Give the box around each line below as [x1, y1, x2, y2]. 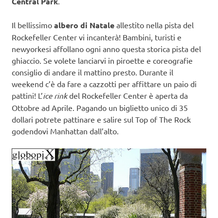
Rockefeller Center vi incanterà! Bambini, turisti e [12, 32, 182, 42]
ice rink [43, 91, 67, 101]
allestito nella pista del [116, 20, 194, 30]
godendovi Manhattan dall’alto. [12, 126, 119, 136]
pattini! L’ [12, 91, 43, 101]
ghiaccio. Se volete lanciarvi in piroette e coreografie [12, 55, 193, 66]
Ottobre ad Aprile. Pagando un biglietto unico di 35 [12, 103, 188, 113]
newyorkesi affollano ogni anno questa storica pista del [12, 44, 201, 54]
